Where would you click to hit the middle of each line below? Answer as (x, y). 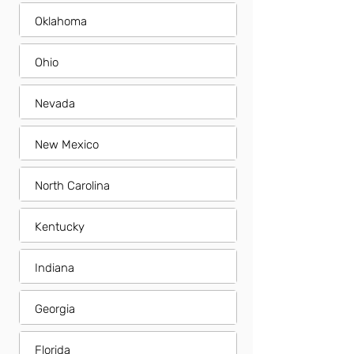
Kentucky (60, 227)
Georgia (55, 309)
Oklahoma (61, 21)
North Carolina (72, 186)
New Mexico (67, 145)
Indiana (55, 268)
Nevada (55, 104)
